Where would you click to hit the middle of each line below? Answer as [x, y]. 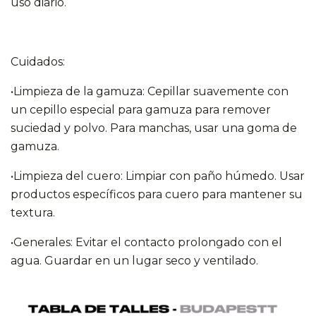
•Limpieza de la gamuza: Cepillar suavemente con [150, 91]
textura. [33, 213]
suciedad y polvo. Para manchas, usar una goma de [154, 128]
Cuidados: [39, 62]
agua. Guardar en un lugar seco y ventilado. [134, 261]
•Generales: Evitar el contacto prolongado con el [146, 242]
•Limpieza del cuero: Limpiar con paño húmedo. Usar [158, 176]
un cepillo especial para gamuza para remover [141, 110]
